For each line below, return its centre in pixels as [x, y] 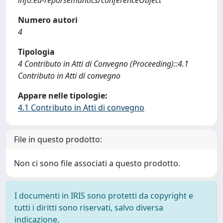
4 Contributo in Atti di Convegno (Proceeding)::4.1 [103, 64]
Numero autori [48, 20]
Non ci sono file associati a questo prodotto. [97, 163]
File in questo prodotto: [58, 139]
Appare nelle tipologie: [63, 96]
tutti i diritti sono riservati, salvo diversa [89, 208]
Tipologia [36, 52]
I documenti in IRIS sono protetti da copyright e [104, 196]
